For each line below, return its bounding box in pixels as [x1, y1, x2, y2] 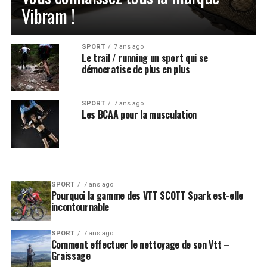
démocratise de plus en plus [81, 62, 190, 77]
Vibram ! [21, 2, 74, 30]
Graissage [51, 249, 91, 263]
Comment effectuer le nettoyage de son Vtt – [51, 237, 229, 252]
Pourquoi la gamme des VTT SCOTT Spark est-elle [51, 188, 243, 203]
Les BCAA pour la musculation [81, 107, 197, 122]
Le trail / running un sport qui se [81, 51, 208, 66]
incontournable [51, 200, 110, 215]
